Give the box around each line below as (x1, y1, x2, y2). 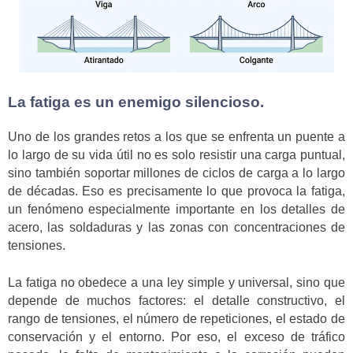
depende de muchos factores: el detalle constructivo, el (8, 293, 345, 307)
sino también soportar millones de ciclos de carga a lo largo (8, 166, 345, 180)
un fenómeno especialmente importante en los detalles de (8, 203, 345, 217)
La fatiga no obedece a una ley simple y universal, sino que (8, 275, 345, 289)
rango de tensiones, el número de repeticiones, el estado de (8, 311, 345, 325)
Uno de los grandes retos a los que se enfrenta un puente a (8, 130, 345, 144)
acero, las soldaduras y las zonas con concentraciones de (8, 221, 345, 235)
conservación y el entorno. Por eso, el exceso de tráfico (8, 329, 345, 344)
